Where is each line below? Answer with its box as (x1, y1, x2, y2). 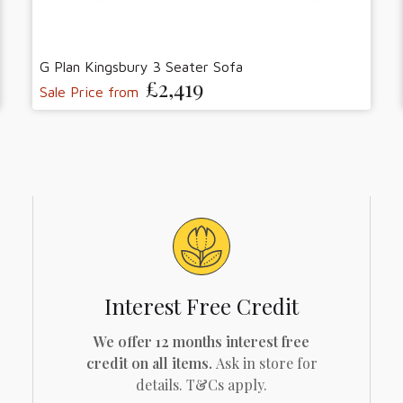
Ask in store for (215, 353, 318, 372)
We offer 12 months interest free (94, 331, 309, 351)
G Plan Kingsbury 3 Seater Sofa (40, 58, 243, 75)
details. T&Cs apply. (136, 374, 267, 394)
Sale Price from (40, 83, 139, 100)
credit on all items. (85, 353, 216, 372)
